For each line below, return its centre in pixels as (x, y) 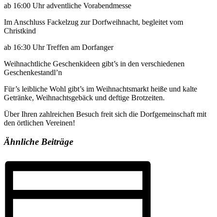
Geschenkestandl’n (33, 73)
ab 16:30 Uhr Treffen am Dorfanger (59, 47)
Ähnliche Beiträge (39, 142)
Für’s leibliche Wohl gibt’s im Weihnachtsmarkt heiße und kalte (101, 89)
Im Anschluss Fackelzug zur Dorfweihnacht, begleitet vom (93, 22)
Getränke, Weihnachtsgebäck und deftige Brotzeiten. (84, 98)
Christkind (20, 31)
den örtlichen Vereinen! (39, 123)
